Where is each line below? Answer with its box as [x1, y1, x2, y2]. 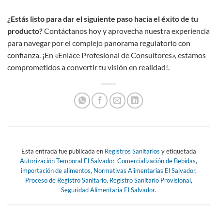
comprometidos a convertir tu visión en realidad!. [7, 62, 170, 72]
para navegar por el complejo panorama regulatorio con [7, 38, 190, 48]
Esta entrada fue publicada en [21, 147, 105, 155]
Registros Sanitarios [104, 147, 160, 155]
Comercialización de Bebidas [117, 157, 196, 165]
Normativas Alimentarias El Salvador [93, 167, 195, 174]
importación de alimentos [20, 167, 91, 174]
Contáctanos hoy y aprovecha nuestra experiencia [43, 26, 210, 36]
